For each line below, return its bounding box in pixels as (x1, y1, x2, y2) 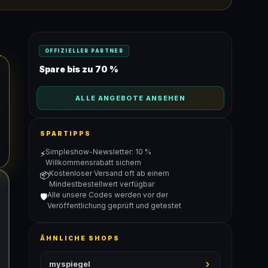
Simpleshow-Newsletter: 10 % (45, 147, 151, 156)
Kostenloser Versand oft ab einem (49, 169, 169, 178)
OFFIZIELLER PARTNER (45, 48, 124, 54)
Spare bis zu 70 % (39, 64, 118, 74)
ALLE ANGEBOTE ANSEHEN (75, 94, 185, 102)
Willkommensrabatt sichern (45, 158, 141, 167)
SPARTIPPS (40, 130, 91, 137)
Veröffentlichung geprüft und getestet (47, 201, 181, 210)
